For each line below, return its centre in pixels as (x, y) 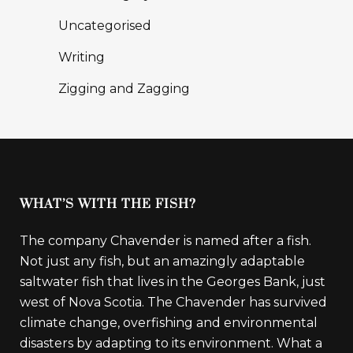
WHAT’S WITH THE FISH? (108, 204)
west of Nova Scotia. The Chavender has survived (173, 302)
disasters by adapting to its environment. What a (171, 343)
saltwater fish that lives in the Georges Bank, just (173, 281)
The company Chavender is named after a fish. (165, 240)
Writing (82, 57)
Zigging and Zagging (124, 89)
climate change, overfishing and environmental (169, 322)
